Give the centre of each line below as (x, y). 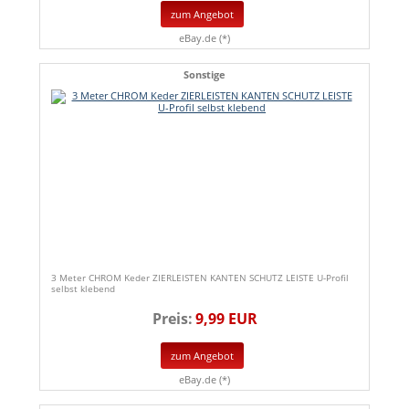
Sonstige (204, 74)
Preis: (172, 318)
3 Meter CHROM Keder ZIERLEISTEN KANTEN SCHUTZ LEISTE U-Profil (200, 277)
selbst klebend (83, 288)
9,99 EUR (226, 318)
